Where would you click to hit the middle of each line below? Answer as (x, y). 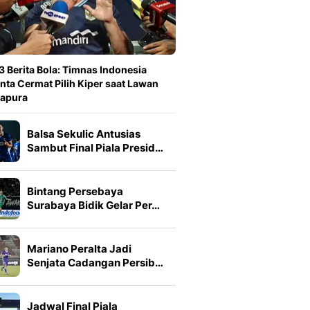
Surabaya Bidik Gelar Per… (93, 205)
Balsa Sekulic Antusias (84, 134)
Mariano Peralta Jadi (79, 249)
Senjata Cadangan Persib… (95, 263)
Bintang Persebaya (75, 191)
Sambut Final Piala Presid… (95, 148)
